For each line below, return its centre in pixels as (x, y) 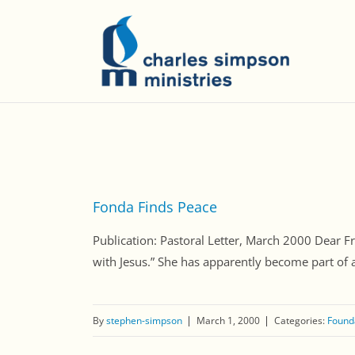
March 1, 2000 (228, 321)
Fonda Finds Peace (155, 207)
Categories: (301, 321)
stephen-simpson (144, 321)
